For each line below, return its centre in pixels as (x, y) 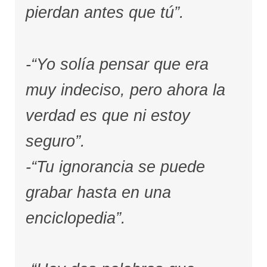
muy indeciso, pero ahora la (125, 90)
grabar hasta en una (98, 192)
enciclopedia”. (75, 218)
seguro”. (55, 141)
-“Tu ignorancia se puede (115, 167)
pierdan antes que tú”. (105, 13)
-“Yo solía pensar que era (117, 64)
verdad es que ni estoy (108, 115)
